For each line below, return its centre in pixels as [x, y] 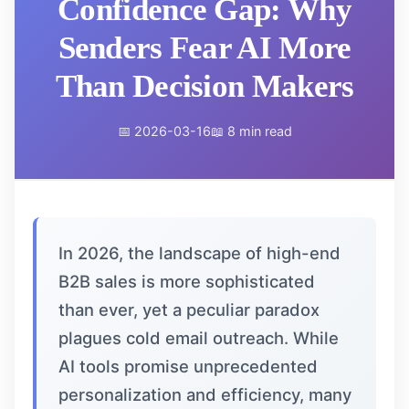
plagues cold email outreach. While [199, 338]
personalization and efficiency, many [205, 394]
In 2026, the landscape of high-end [199, 253]
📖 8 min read [251, 131]
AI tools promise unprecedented [188, 366]
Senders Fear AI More [204, 48]
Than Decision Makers [204, 86]
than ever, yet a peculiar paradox [189, 309]
